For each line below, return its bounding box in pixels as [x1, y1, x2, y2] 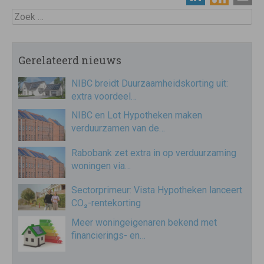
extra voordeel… [71, 91, 137, 103]
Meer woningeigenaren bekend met [71, 217, 217, 229]
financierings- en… [71, 230, 146, 242]
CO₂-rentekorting [71, 197, 141, 209]
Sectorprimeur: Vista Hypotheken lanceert [71, 184, 242, 196]
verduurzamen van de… [71, 123, 165, 134]
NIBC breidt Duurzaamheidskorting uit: [71, 78, 228, 90]
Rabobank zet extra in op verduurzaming [71, 147, 236, 159]
